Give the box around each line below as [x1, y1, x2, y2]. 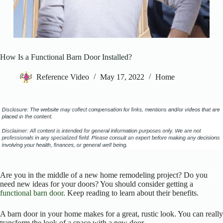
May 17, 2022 [100, 73, 144, 82]
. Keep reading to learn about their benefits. [63, 189, 199, 198]
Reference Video [36, 73, 89, 82]
